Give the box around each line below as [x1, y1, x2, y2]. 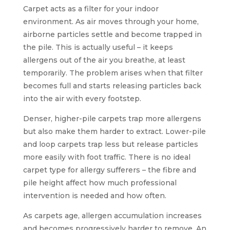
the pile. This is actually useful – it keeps [23, 42, 173, 52]
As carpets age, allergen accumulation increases [23, 210, 202, 220]
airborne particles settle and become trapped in [23, 29, 202, 39]
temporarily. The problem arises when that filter [23, 68, 203, 78]
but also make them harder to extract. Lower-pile [23, 126, 206, 136]
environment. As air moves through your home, [23, 16, 199, 26]
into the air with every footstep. [23, 93, 141, 103]
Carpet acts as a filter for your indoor [23, 4, 159, 13]
